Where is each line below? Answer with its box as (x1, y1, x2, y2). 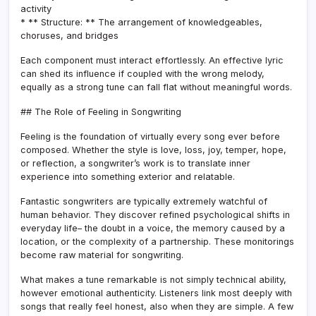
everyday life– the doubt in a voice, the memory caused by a (20, 222, 285, 233)
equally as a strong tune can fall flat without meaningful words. (20, 81, 292, 92)
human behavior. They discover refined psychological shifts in (20, 209, 290, 220)
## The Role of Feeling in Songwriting (20, 106, 181, 117)
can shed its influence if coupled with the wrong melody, (20, 68, 265, 79)
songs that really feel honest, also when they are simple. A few (20, 300, 293, 312)
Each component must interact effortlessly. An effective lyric (20, 54, 284, 66)
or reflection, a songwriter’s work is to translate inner (20, 157, 250, 169)
